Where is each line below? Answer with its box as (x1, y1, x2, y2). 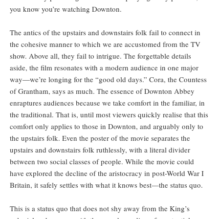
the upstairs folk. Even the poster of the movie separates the (10, 133, 190, 143)
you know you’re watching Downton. (10, 4, 124, 14)
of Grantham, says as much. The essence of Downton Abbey (10, 86, 195, 96)
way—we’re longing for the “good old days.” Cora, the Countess (10, 74, 207, 85)
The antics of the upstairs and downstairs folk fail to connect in (10, 27, 200, 38)
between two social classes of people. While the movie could (10, 156, 194, 167)
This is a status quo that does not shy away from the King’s (10, 203, 190, 214)
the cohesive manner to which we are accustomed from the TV (10, 39, 200, 49)
